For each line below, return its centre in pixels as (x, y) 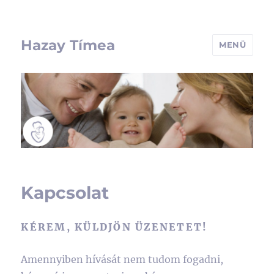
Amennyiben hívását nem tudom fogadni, (122, 259)
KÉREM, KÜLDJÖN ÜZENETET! (114, 227)
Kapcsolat (65, 192)
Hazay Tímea (68, 45)
